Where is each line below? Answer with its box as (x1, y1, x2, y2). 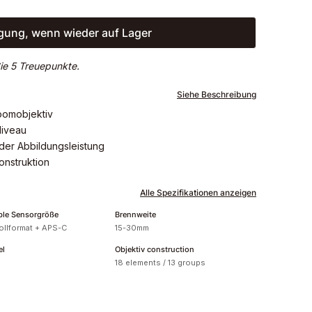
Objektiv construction (115, 244, 195, 254)
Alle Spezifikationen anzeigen (140, 187, 256, 198)
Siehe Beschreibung (177, 88, 256, 100)
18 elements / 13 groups (115, 257, 206, 267)
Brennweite (115, 209, 157, 219)
